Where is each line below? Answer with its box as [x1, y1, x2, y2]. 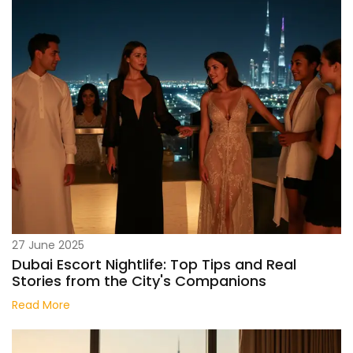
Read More [12, 297, 70, 314]
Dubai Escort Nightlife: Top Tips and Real [12, 255, 296, 275]
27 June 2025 [12, 237, 84, 254]
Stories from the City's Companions [12, 271, 266, 292]
